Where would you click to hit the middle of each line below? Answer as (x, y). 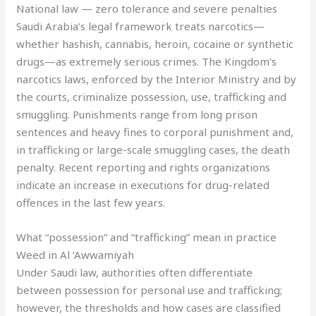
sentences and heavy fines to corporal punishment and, (155, 132)
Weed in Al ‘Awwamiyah (75, 255)
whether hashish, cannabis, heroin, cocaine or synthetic (155, 44)
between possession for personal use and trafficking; (150, 290)
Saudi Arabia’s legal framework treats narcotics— (141, 26)
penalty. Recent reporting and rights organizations (144, 167)
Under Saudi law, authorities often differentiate (135, 272)
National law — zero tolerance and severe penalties (147, 8)
